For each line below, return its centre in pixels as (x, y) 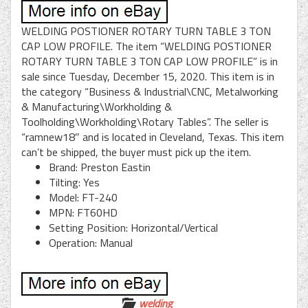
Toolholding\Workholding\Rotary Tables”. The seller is (145, 121)
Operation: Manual (91, 242)
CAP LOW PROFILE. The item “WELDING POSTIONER (146, 46)
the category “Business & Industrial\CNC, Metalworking (150, 91)
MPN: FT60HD (83, 212)
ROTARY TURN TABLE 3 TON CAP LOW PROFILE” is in (150, 61)
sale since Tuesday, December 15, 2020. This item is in (148, 76)
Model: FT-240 (83, 197)
